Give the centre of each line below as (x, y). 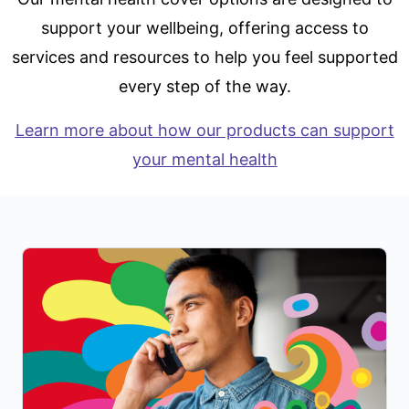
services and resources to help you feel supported (204, 57)
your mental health (204, 159)
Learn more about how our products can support (204, 130)
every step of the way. (204, 86)
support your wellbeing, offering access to (204, 27)
